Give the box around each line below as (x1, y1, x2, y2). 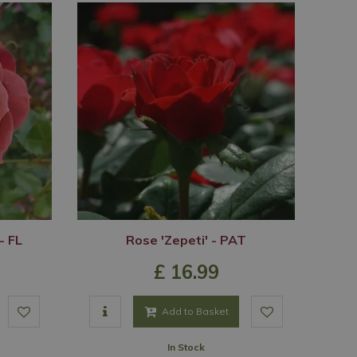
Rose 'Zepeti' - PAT (126, 232, 246, 248)
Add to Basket (161, 305, 229, 317)
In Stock (167, 341, 205, 353)
